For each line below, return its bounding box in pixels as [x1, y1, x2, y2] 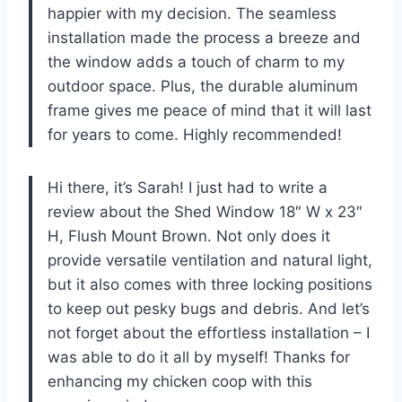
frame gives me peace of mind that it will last [48, 100, 371, 119]
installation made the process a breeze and [48, 28, 361, 47]
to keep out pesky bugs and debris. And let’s [48, 299, 370, 318]
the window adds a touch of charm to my [48, 52, 345, 71]
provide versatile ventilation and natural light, [48, 250, 372, 269]
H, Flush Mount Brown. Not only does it [48, 226, 330, 245]
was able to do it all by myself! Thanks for [48, 347, 350, 366]
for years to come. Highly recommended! [48, 125, 342, 144]
